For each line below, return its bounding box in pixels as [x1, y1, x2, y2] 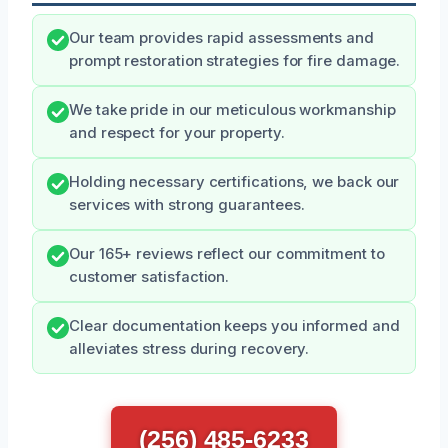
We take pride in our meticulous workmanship [69, 101, 396, 119]
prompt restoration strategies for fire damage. [69, 52, 401, 70]
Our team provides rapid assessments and [69, 29, 374, 47]
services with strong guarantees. [69, 196, 305, 214]
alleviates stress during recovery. [69, 340, 310, 358]
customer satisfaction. [69, 268, 230, 286]
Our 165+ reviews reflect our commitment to [69, 245, 385, 263]
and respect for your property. [69, 124, 285, 142]
